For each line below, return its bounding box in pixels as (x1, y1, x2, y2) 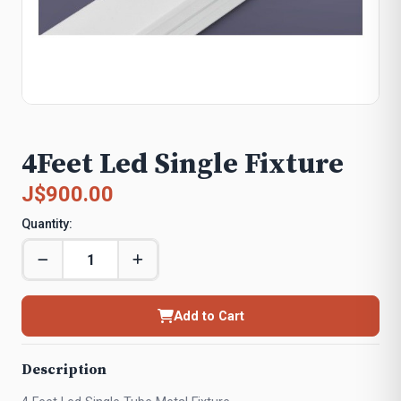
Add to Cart (173, 308, 244, 324)
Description (21, 361, 107, 379)
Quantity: (21, 217, 73, 232)
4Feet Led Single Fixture (21, 147, 344, 183)
